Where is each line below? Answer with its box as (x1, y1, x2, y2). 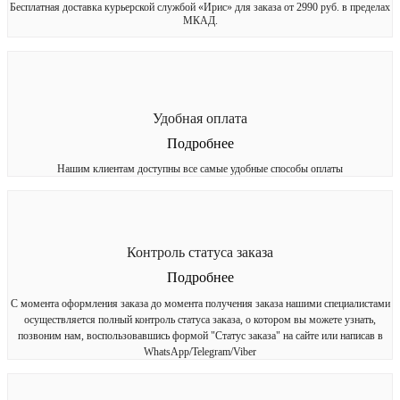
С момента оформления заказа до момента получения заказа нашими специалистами (10, 296, 390, 310)
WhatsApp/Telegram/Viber (144, 345, 256, 358)
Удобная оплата (153, 110, 247, 126)
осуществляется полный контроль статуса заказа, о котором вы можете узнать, (24, 312, 376, 326)
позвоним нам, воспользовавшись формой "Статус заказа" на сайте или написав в (17, 329, 383, 342)
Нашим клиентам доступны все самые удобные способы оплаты (57, 162, 343, 175)
